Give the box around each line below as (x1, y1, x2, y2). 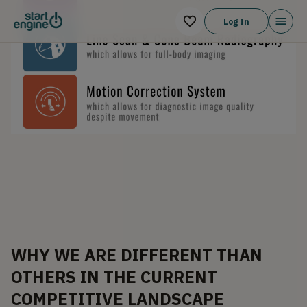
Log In (223, 16, 249, 27)
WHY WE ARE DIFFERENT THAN (11, 243, 262, 266)
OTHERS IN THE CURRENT (11, 265, 217, 288)
